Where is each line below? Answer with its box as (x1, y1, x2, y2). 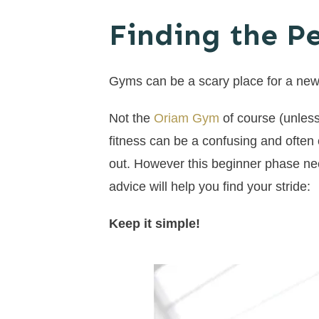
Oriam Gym (154, 111, 223, 126)
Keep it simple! (109, 216, 200, 231)
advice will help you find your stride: (109, 179, 310, 194)
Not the (109, 111, 154, 126)
